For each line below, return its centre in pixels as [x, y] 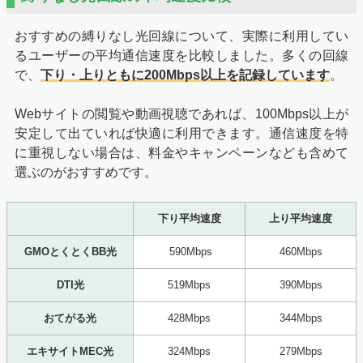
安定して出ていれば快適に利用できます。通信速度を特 [181, 134]
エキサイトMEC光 [70, 352]
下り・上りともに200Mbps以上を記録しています [185, 75]
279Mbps [301, 352]
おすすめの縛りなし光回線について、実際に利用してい [181, 36]
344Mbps [301, 318]
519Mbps [189, 285]
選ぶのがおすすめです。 [86, 173]
